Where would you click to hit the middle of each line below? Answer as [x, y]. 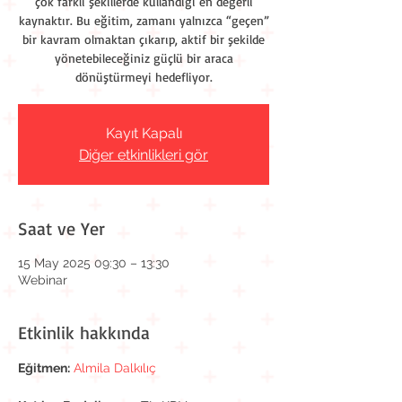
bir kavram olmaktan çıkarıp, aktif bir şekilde [144, 39]
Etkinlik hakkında [84, 332]
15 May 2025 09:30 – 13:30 [94, 263]
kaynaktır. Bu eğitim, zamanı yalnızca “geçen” [144, 20]
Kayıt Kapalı [144, 133]
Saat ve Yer [61, 228]
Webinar [43, 280]
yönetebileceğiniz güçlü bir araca [144, 58]
